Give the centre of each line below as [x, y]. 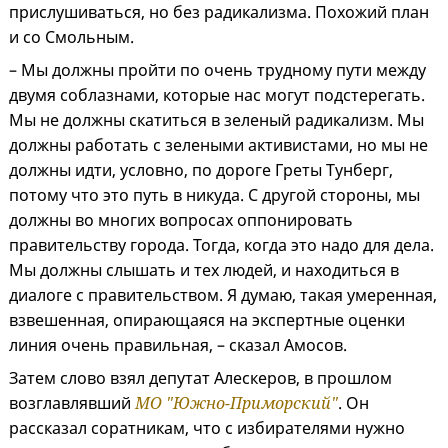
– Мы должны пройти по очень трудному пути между [217, 69]
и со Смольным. [71, 36]
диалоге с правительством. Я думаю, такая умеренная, [223, 294]
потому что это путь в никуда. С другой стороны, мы [214, 194]
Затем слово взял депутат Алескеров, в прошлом [200, 377]
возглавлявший [72, 402]
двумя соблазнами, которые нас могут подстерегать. [217, 94]
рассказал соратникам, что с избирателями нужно [207, 427]
